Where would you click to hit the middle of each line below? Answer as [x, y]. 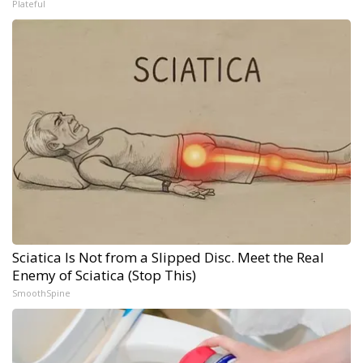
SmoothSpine [41, 293]
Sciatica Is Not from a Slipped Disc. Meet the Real [168, 258]
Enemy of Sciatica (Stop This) [104, 275]
